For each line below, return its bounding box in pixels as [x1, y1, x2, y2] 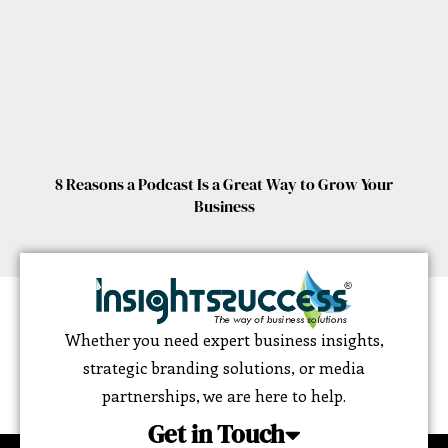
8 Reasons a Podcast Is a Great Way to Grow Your [55, 173, 393, 196]
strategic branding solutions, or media [83, 357, 365, 379]
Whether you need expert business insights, [64, 329, 384, 351]
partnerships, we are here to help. [102, 385, 346, 407]
